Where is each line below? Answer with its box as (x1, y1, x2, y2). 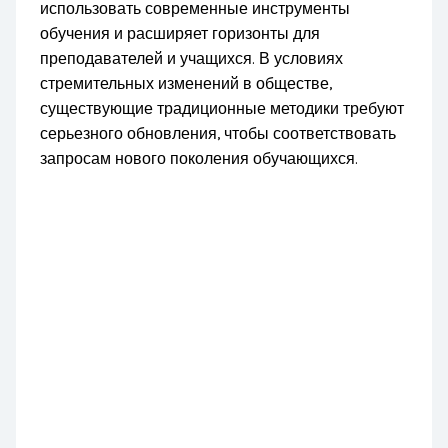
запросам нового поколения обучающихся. (40, 150, 359, 169)
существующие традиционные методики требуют (40, 100, 405, 119)
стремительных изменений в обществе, (40, 75, 333, 94)
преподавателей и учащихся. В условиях (40, 50, 344, 69)
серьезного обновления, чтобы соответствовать (40, 125, 397, 144)
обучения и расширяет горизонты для (40, 25, 321, 44)
